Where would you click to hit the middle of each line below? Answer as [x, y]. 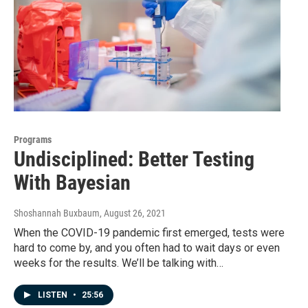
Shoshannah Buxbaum [57, 213]
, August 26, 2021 [133, 213]
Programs [33, 140]
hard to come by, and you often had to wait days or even [147, 248]
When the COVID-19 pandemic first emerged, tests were [149, 233]
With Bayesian [72, 183]
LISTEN [54, 295]
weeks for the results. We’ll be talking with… [119, 263]
